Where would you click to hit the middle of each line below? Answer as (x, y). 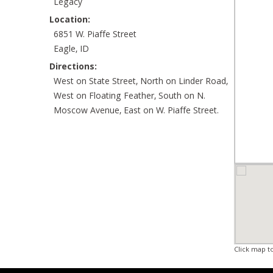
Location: (70, 21)
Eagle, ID (71, 50)
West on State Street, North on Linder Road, (141, 82)
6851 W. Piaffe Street (95, 35)
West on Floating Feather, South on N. (129, 97)
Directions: (73, 68)
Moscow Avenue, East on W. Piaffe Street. (136, 112)
